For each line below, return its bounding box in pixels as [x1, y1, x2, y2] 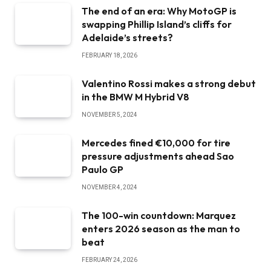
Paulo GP [82, 163, 123, 175]
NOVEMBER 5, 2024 [82, 111, 137, 118]
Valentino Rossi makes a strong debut [82, 77, 256, 90]
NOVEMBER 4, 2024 [82, 183, 137, 191]
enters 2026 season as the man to [82, 222, 240, 235]
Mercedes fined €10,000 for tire [82, 136, 230, 149]
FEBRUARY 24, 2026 [82, 256, 137, 263]
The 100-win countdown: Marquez [82, 209, 236, 221]
